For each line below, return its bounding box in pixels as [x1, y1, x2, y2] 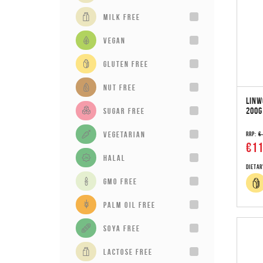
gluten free [103, 59, 149, 69]
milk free [103, 12, 140, 22]
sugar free [103, 106, 145, 116]
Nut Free [103, 82, 136, 92]
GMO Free [103, 176, 137, 186]
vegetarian [103, 129, 146, 139]
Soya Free [103, 223, 140, 233]
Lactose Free [103, 247, 153, 257]
